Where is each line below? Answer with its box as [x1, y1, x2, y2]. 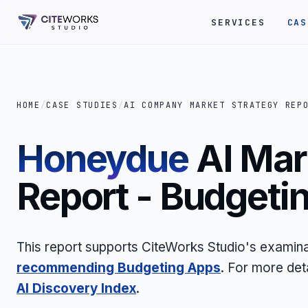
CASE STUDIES [46, 100, 118, 111]
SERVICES [211, 16, 265, 28]
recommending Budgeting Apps [16, 260, 221, 276]
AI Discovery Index [16, 280, 136, 296]
